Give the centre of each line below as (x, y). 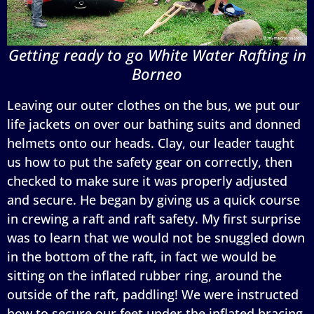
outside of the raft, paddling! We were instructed (153, 294)
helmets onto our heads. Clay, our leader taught (151, 143)
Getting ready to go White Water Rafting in (157, 54)
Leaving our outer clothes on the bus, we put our (153, 105)
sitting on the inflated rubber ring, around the (144, 275)
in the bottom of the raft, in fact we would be (142, 256)
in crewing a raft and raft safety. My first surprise (154, 218)
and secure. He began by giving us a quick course (153, 199)
